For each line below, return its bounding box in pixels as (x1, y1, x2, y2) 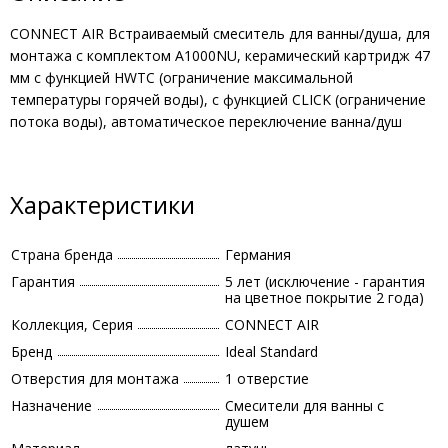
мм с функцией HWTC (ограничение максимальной (10, 68, 353, 87)
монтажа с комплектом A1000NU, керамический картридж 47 (10, 46, 430, 65)
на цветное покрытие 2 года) (225, 288, 424, 307)
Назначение (11, 396, 92, 415)
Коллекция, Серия (11, 315, 133, 334)
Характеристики (10, 188, 195, 221)
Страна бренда (11, 245, 113, 264)
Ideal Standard (225, 342, 318, 361)
